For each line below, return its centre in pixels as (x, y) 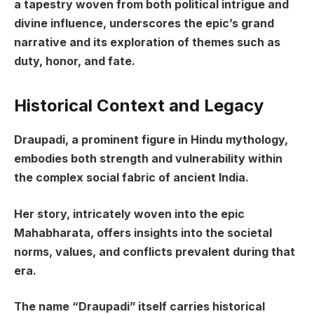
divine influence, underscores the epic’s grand (144, 23)
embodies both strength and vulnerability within (148, 158)
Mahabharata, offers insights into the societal (143, 233)
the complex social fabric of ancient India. (131, 177)
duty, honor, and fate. (75, 61)
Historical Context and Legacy (139, 106)
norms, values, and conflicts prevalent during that (155, 252)
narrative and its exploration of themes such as (147, 42)
